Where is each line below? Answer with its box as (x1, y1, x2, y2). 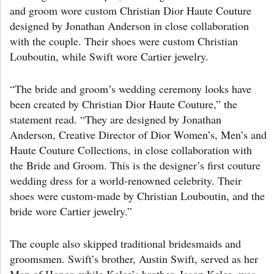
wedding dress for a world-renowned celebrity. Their (10, 172, 242, 188)
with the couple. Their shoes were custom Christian (10, 33, 238, 48)
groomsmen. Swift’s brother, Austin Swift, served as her (10, 251, 258, 266)
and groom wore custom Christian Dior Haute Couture (10, 2, 251, 18)
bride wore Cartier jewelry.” (10, 203, 132, 218)
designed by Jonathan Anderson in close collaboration (10, 18, 249, 33)
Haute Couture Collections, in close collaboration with (10, 142, 252, 157)
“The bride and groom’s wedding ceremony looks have (10, 81, 251, 96)
